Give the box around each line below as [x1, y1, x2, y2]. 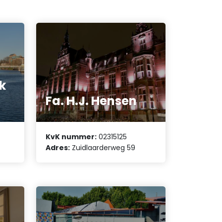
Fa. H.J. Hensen [46, 92, 137, 109]
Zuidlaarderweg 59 [70, 143, 136, 153]
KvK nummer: [46, 132, 97, 142]
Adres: [46, 143, 70, 153]
